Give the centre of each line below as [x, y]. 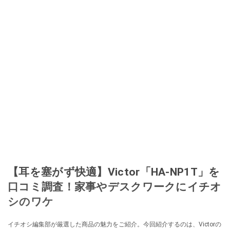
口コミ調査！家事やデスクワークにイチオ [115, 187]
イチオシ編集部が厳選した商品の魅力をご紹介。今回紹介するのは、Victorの [114, 225]
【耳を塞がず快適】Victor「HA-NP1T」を [114, 172]
